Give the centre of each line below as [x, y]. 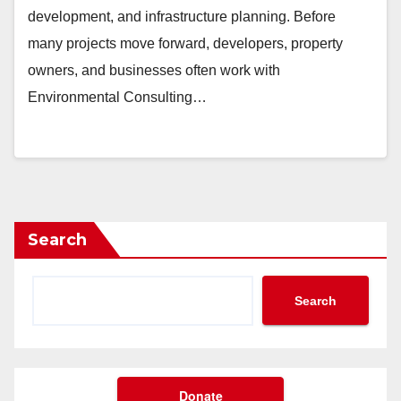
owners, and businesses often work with [154, 70]
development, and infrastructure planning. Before [182, 17]
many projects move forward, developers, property [185, 43]
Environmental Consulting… [117, 97]
